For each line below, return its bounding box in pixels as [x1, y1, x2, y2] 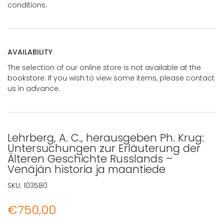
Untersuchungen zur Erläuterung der [7, 140, 200, 155]
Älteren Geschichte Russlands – [7, 151, 172, 166]
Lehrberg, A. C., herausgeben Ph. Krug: [7, 130, 204, 145]
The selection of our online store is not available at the [7, 62, 201, 72]
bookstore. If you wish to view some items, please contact [7, 72, 214, 83]
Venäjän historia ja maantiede [7, 161, 165, 176]
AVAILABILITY [7, 46, 52, 57]
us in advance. [7, 83, 60, 93]
